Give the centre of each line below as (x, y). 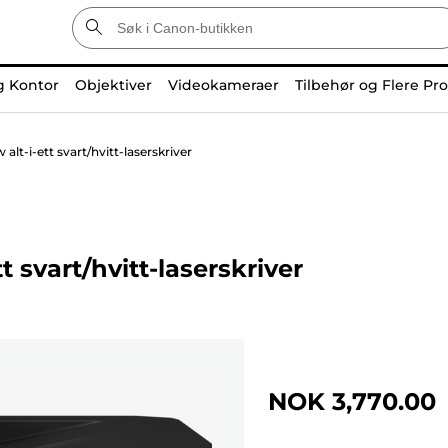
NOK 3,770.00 (352, 401)
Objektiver (113, 85)
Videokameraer (223, 85)
